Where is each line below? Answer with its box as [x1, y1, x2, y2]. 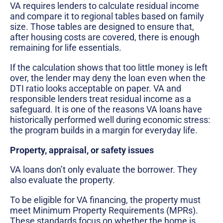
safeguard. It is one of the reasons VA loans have [10, 104, 202, 114]
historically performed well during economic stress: [10, 114, 210, 125]
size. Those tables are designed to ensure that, [10, 21, 194, 32]
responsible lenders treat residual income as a [10, 93, 191, 104]
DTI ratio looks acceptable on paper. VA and [10, 83, 181, 94]
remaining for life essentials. [10, 42, 121, 53]
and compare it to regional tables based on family [10, 11, 204, 22]
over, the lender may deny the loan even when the [10, 72, 206, 83]
